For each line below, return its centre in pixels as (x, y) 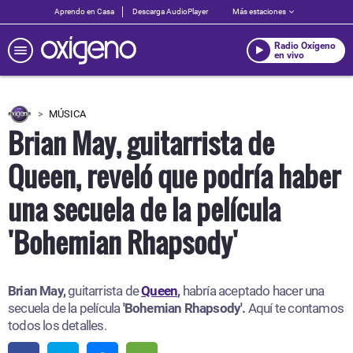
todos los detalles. (57, 325)
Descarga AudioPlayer (170, 11)
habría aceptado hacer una (253, 291)
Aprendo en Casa (84, 11)
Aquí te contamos (296, 308)
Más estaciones (259, 11)
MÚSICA (67, 114)
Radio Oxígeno (305, 45)
